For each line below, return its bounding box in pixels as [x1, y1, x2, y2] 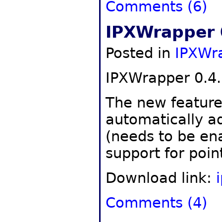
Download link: [106, 169, 216, 186]
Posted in [106, 45, 175, 61]
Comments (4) [106, 194, 207, 211]
